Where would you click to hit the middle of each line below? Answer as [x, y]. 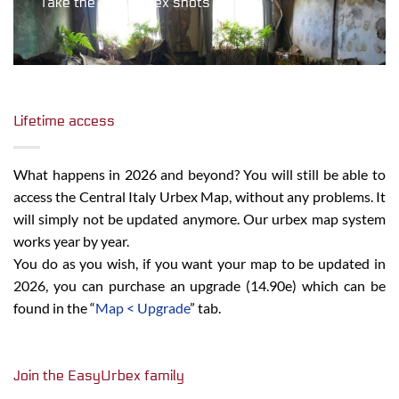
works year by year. [71, 240]
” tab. [205, 307]
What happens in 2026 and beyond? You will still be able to [199, 174]
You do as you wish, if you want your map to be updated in [199, 263]
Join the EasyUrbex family [99, 375]
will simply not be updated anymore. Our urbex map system [199, 218]
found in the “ [54, 307]
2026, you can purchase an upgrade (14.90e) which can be [199, 285]
